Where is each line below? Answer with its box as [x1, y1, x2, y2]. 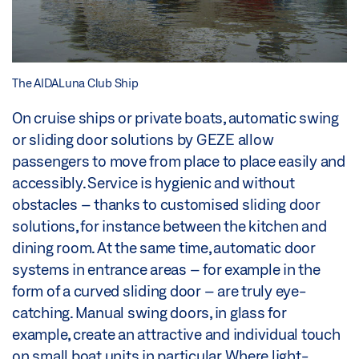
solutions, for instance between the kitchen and [12, 217, 327, 236]
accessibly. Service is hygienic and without [12, 174, 295, 192]
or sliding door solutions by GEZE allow [12, 131, 274, 149]
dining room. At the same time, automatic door [12, 239, 316, 257]
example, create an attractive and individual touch [12, 325, 341, 344]
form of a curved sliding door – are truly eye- [12, 282, 306, 301]
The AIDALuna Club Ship [12, 76, 139, 91]
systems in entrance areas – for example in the [12, 260, 321, 279]
